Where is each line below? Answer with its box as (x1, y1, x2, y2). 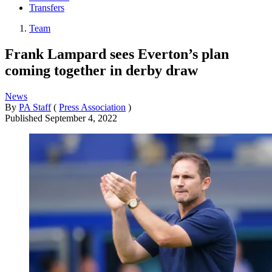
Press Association (59, 101, 126, 112)
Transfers (29, 2, 64, 13)
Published (5, 112, 45, 123)
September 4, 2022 (45, 112, 117, 123)
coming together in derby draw (5, 62, 198, 78)
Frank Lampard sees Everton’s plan (5, 46, 229, 62)
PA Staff (19, 101, 51, 112)
